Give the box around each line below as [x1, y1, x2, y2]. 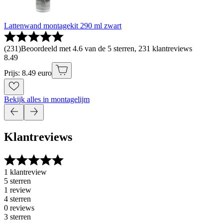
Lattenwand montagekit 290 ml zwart [4, 21, 121, 30]
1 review [4, 186, 31, 194]
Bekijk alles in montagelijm [4, 95, 90, 104]
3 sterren [4, 213, 31, 221]
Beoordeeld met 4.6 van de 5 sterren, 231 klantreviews [21, 44, 192, 53]
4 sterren [4, 195, 31, 203]
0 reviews [4, 204, 34, 212]
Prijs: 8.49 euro [4, 69, 52, 78]
